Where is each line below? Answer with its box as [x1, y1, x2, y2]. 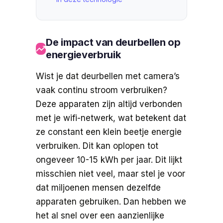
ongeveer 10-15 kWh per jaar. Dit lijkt [36, 154, 182, 165]
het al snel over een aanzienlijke [36, 210, 164, 221]
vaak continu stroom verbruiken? [36, 85, 167, 95]
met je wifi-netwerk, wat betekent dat [36, 112, 186, 123]
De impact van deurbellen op [46, 36, 181, 48]
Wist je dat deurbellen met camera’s [36, 71, 180, 81]
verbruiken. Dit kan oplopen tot [36, 140, 158, 151]
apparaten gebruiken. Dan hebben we [36, 196, 186, 207]
